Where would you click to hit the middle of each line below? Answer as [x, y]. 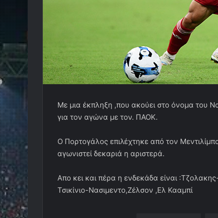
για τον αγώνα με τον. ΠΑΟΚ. [108, 117]
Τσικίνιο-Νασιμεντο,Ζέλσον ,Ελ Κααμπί [125, 190]
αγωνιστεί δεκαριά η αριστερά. [111, 154]
